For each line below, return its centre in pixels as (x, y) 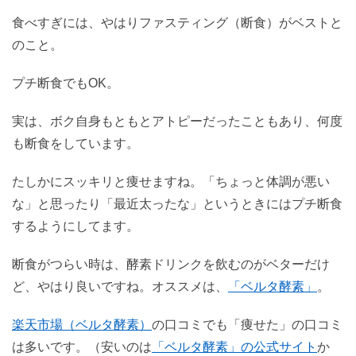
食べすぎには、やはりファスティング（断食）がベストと (177, 22)
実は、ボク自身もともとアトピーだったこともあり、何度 (177, 121)
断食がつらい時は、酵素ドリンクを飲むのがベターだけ (171, 264)
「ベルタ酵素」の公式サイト (234, 346)
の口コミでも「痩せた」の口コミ (247, 324)
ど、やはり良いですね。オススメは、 (120, 286)
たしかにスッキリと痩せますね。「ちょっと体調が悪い (171, 181)
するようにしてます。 (75, 226)
